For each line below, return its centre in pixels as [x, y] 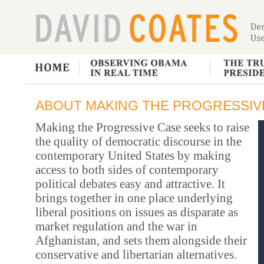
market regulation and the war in [116, 226]
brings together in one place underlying [134, 198]
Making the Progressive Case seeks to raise [142, 127]
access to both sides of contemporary [127, 170]
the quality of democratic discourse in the [138, 141]
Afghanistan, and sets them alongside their [141, 240]
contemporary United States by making [133, 156]
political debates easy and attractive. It [130, 184]
